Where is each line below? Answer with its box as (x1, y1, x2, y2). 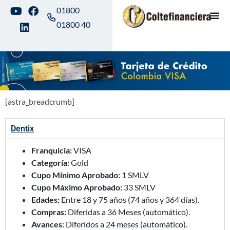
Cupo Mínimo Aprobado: (31, 169, 120, 180)
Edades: (31, 194, 60, 204)
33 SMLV (122, 182, 156, 192)
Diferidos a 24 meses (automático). (64, 219, 187, 229)
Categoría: (31, 157, 69, 167)
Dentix (11, 123, 34, 133)
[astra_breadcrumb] (5, 96, 74, 106)
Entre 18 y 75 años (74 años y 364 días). (60, 194, 199, 204)
